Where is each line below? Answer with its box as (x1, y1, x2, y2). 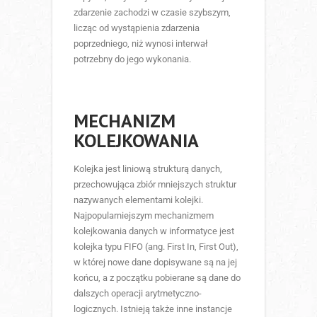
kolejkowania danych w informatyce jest (74, 225, 234, 236)
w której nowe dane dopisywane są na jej (74, 256, 237, 267)
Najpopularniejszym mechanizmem (74, 209, 214, 221)
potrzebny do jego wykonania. (74, 53, 191, 64)
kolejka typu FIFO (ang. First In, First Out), (74, 241, 238, 252)
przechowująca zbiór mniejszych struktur (74, 178, 236, 190)
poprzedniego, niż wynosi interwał (74, 38, 208, 49)
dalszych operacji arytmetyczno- (74, 287, 202, 299)
